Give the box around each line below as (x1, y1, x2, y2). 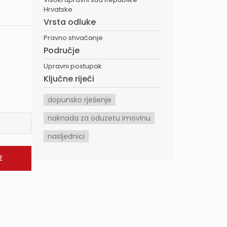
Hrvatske (44, 5, 72, 14)
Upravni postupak (44, 61, 102, 71)
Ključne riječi (44, 73, 94, 85)
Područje (44, 45, 80, 56)
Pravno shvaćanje (44, 33, 103, 43)
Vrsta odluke (44, 16, 96, 28)
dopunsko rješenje (48, 95, 111, 105)
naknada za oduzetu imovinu (48, 113, 150, 123)
